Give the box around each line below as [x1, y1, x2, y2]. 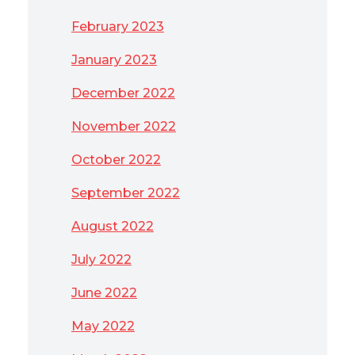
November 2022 [71, 119, 176, 134]
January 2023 [71, 52, 157, 67]
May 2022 [71, 319, 135, 334]
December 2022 [71, 86, 175, 101]
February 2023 [71, 19, 164, 34]
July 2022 [71, 252, 132, 267]
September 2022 [71, 185, 180, 200]
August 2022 [71, 219, 154, 234]
